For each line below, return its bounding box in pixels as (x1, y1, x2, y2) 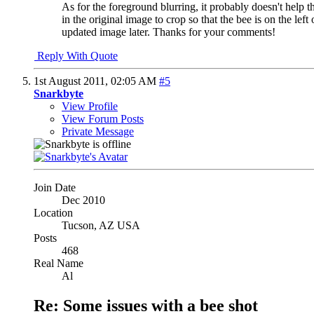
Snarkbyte (34, 88, 83, 100)
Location (34, 207, 73, 219)
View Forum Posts (62, 113, 144, 125)
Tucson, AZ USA (62, 219, 140, 232)
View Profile (62, 100, 118, 113)
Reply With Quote (34, 50, 118, 62)
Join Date (34, 182, 76, 194)
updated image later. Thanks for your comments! (62, 26, 275, 39)
